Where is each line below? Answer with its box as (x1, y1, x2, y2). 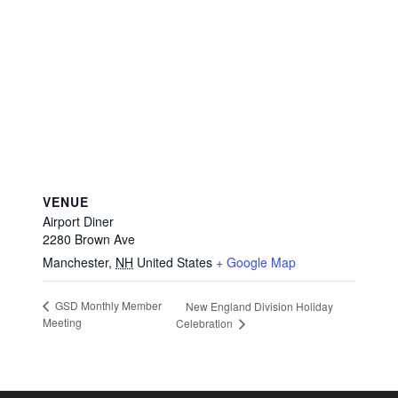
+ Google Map (216, 253, 296, 272)
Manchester (43, 253, 108, 272)
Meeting (43, 314, 82, 330)
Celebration (176, 315, 236, 331)
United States (137, 253, 212, 272)
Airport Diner (43, 212, 114, 231)
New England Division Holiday (186, 298, 334, 314)
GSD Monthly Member (52, 298, 162, 314)
